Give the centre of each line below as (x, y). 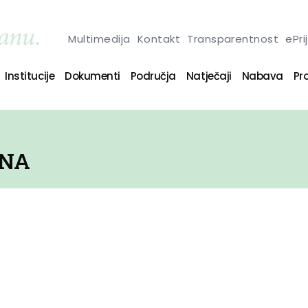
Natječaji (209, 76)
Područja (153, 76)
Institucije (30, 76)
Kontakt (159, 38)
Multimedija (99, 38)
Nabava (262, 76)
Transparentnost (233, 38)
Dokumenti (92, 76)
